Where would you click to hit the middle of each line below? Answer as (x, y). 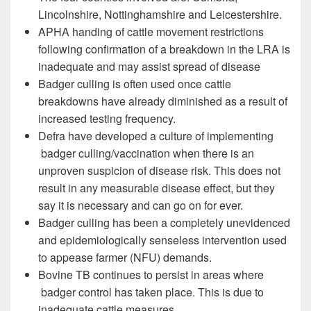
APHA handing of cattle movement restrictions (151, 32)
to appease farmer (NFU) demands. (125, 258)
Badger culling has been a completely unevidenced (164, 223)
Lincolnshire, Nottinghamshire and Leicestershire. (160, 15)
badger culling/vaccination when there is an (146, 153)
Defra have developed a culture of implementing (156, 136)
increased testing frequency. (107, 119)
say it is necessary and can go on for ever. (141, 205)
